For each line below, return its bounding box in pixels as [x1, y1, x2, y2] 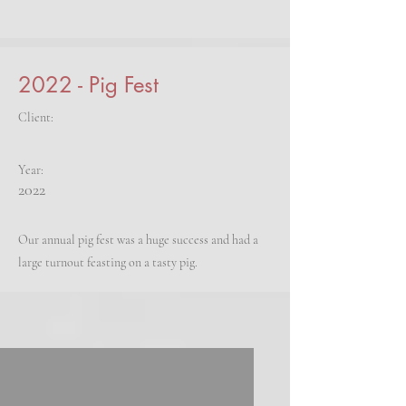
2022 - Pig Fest [18, 71, 159, 99]
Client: [18, 110, 53, 125]
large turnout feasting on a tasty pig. [18, 255, 198, 270]
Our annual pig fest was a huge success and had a [18, 232, 258, 247]
